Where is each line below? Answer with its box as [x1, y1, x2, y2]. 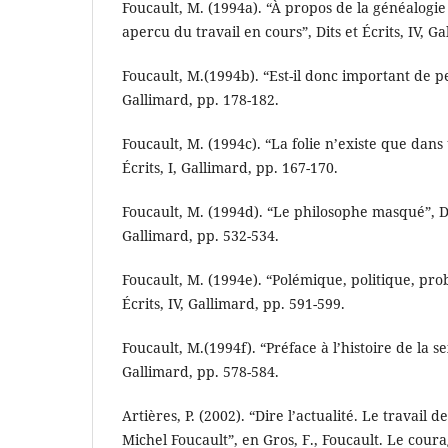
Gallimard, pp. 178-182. [122, 89, 279, 109]
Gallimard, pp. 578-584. [122, 362, 279, 381]
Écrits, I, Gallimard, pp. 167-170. [122, 157, 338, 177]
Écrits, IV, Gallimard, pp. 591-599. [122, 293, 345, 313]
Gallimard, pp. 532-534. [122, 225, 279, 245]
